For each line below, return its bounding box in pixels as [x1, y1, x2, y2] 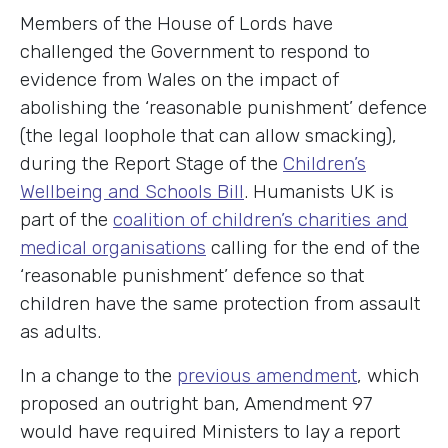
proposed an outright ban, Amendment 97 [20, 392, 372, 416]
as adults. [20, 320, 101, 344]
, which [357, 364, 419, 388]
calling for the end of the [206, 236, 420, 260]
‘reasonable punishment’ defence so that [20, 264, 364, 288]
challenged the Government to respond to [20, 40, 370, 64]
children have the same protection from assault [20, 292, 420, 316]
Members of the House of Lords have [20, 12, 333, 36]
